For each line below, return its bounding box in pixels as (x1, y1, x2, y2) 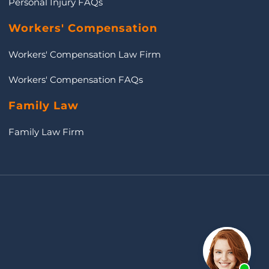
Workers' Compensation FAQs (8, 73, 143, 85)
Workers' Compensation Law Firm (8, 48, 161, 60)
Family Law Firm (8, 125, 84, 138)
